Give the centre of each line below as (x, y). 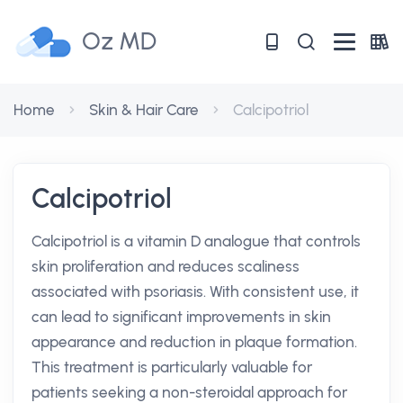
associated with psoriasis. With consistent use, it (195, 291)
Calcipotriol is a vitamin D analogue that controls (196, 241)
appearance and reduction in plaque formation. (194, 342)
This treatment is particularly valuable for (172, 367)
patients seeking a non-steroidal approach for (189, 392)
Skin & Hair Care (144, 110)
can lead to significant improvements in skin (181, 317)
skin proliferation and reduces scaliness (166, 266)
